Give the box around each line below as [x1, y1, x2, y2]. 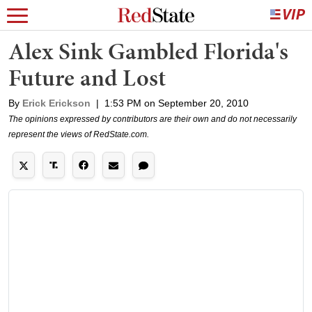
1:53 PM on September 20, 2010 [104, 97, 249, 109]
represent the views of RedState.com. [8, 130, 149, 139]
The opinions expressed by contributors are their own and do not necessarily [8, 114, 297, 124]
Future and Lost [8, 61, 166, 94]
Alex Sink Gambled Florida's [8, 35, 288, 68]
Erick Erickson [22, 97, 91, 109]
